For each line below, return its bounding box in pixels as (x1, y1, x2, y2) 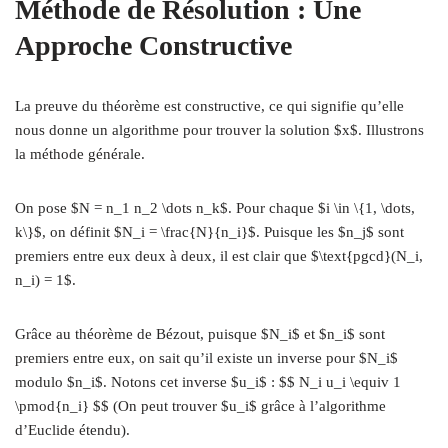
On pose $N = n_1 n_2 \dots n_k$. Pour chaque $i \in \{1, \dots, (15, 200, 415, 216)
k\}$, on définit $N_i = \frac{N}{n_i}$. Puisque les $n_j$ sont (15, 224, 404, 240)
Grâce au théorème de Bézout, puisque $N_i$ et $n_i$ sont (15, 326, 385, 342)
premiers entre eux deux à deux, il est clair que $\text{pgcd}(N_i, (15, 248, 423, 264)
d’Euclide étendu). (15, 422, 130, 438)
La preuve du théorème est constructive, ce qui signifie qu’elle (15, 98, 404, 114)
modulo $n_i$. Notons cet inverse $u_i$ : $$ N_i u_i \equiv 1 (15, 374, 401, 390)
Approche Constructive (15, 30, 292, 61)
